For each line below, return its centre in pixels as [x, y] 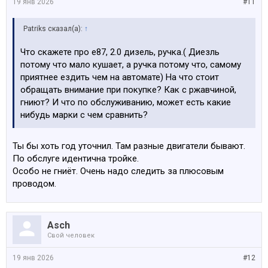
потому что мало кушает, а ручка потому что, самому [131, 65]
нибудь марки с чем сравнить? [84, 115]
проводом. [34, 184]
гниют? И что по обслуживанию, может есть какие [126, 102]
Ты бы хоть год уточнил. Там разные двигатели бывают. [129, 146]
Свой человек [71, 235]
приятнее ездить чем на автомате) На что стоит [120, 77]
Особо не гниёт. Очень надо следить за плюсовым [118, 171]
